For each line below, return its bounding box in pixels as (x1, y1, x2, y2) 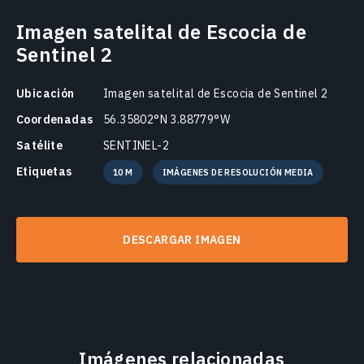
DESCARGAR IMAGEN (123, 232, 241, 247)
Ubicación (16, 85, 75, 101)
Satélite (16, 137, 63, 153)
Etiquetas (16, 163, 72, 179)
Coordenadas (16, 111, 93, 127)
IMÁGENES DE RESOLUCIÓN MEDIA (162, 166, 314, 178)
